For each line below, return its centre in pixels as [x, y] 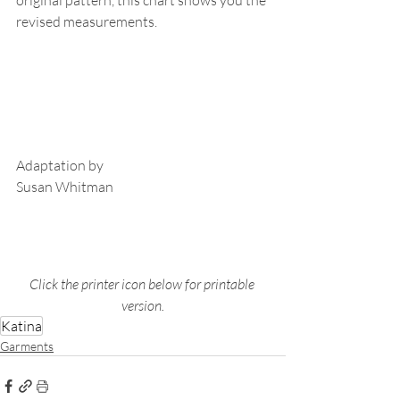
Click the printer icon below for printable [143, 284]
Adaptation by [60, 166]
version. [143, 306]
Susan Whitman [65, 187]
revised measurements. [87, 21]
